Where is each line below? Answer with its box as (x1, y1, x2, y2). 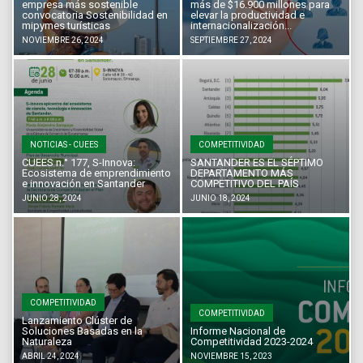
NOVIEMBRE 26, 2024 (21, 35, 104, 45)
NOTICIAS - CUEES (29, 139, 98, 149)
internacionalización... (190, 19, 293, 32)
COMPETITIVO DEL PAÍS (190, 177, 300, 190)
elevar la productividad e (190, 8, 305, 21)
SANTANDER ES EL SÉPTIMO (190, 156, 324, 169)
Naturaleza (21, 335, 72, 348)
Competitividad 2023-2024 (190, 335, 314, 348)
